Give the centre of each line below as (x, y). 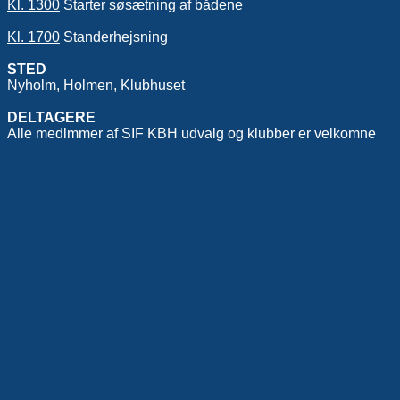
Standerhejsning (114, 37)
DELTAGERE (51, 117)
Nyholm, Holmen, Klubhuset (96, 85)
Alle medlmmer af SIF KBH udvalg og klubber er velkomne (192, 133)
